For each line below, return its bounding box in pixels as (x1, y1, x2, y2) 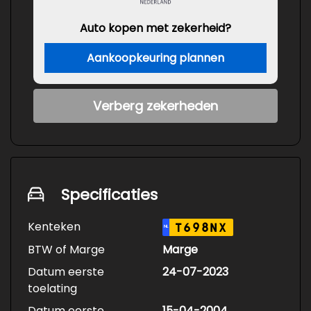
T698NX (175, 221, 228, 235)
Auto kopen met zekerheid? (80, 20, 231, 36)
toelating (28, 280, 77, 297)
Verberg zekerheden (93, 97, 218, 115)
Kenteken (28, 219, 81, 235)
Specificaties (61, 184, 158, 206)
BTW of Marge (28, 242, 105, 258)
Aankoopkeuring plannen (87, 50, 224, 66)
